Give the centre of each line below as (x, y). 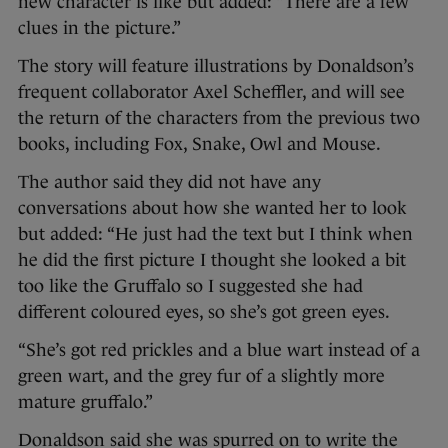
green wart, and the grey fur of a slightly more (201, 376)
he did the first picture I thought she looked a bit (212, 260)
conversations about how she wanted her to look (212, 208)
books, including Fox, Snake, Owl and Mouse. (199, 144)
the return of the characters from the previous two (219, 118)
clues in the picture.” (99, 28)
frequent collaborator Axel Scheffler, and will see (211, 92)
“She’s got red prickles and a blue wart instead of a (219, 350)
